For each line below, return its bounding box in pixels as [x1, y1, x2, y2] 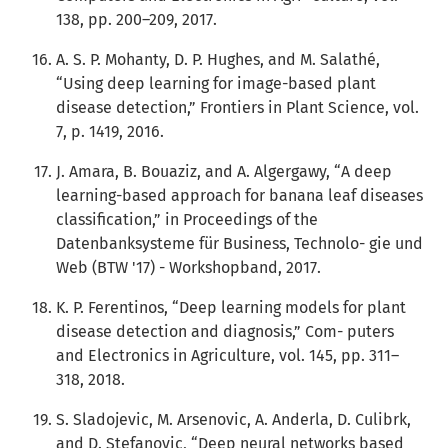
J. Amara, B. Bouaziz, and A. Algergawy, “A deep [56, 162, 392, 181]
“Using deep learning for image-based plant [56, 74, 376, 93]
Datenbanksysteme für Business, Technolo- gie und [56, 234, 423, 253]
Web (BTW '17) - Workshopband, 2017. [56, 258, 321, 277]
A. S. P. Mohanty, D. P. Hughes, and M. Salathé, [56, 50, 380, 69]
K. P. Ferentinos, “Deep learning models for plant [56, 298, 406, 317]
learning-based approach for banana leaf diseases [56, 186, 423, 205]
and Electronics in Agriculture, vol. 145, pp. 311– [56, 346, 399, 365]
